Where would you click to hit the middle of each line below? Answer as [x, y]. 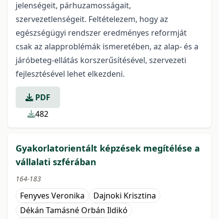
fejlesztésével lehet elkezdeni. [70, 74]
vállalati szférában [56, 162]
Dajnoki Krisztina [125, 196]
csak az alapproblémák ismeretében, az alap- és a [107, 46]
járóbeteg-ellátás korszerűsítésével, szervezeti [101, 60]
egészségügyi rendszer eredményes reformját [101, 33]
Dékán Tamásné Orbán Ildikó [74, 210]
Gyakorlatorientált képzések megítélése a [108, 148]
